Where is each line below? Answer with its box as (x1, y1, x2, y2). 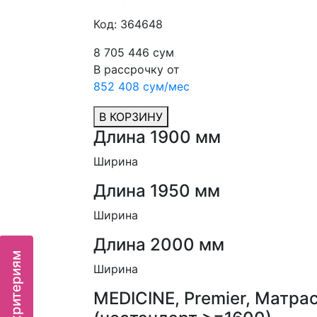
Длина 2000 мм (93, 234, 224, 255)
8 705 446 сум (93, 45, 174, 59)
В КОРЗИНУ (99, 110, 163, 124)
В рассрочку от (93, 62, 180, 76)
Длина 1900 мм (93, 127, 221, 147)
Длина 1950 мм (93, 180, 220, 201)
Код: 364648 (93, 17, 163, 31)
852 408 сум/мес (93, 79, 190, 93)
